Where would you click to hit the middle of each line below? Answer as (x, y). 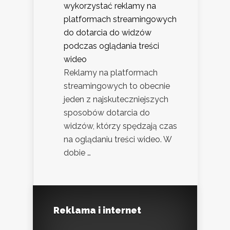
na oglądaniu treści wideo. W (118, 139)
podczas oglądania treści (111, 46)
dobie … (77, 152)
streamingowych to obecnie (117, 86)
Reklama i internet (97, 210)
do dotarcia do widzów (108, 32)
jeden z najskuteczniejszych (116, 99)
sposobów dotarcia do (107, 112)
